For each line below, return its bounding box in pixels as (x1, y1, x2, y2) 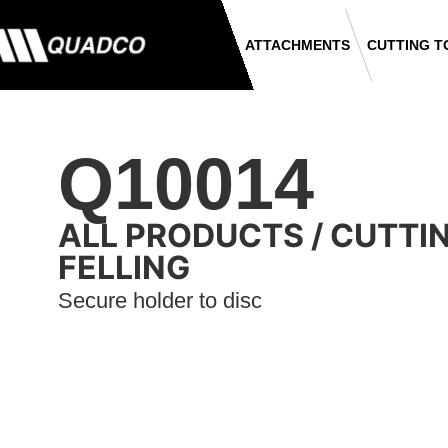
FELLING (58, 248, 190, 288)
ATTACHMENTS (244, 37, 350, 54)
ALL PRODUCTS (58, 216, 304, 256)
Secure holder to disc (58, 288, 262, 314)
